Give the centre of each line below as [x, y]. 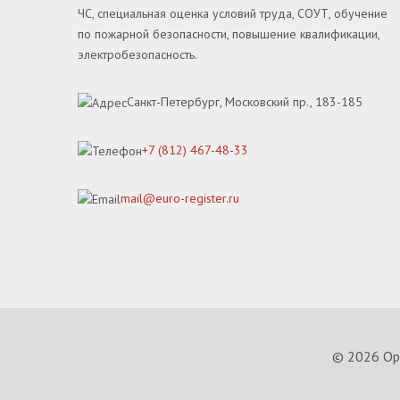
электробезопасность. [137, 54]
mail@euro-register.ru [180, 198]
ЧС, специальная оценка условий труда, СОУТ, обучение [233, 13]
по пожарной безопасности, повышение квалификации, [229, 34]
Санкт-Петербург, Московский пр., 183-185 [245, 102]
